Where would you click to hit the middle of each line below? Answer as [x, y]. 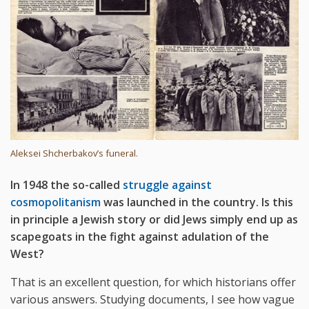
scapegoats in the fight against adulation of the [140, 236]
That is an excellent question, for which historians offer [153, 282]
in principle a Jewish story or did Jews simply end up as [154, 219]
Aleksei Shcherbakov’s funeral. [74, 153]
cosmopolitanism [56, 202]
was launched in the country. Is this [197, 202]
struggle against [167, 185]
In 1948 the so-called [67, 185]
